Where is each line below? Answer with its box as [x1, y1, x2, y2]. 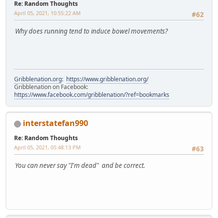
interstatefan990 [23, 118, 88, 129]
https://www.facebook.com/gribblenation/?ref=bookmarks [14, 91, 169, 99]
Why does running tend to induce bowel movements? [15, 27, 168, 36]
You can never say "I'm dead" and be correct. [15, 161, 145, 170]
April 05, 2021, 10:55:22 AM [14, 9, 81, 17]
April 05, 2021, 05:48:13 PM [14, 144, 81, 151]
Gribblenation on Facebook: [14, 83, 90, 91]
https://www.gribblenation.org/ [66, 75, 148, 84]
